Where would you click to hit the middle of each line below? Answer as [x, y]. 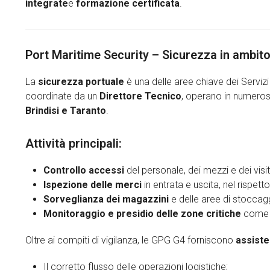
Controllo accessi [84, 170]
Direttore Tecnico [140, 96]
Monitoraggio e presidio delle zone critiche [142, 214]
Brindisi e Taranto [66, 111]
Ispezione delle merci [93, 185]
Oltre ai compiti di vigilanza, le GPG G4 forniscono [130, 240]
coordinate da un [62, 96]
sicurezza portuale [81, 82]
